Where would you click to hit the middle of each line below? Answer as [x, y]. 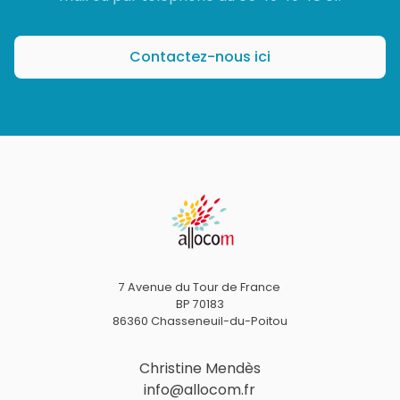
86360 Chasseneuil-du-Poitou [200, 321]
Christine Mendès [200, 368]
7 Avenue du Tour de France [200, 287]
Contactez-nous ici [200, 57]
